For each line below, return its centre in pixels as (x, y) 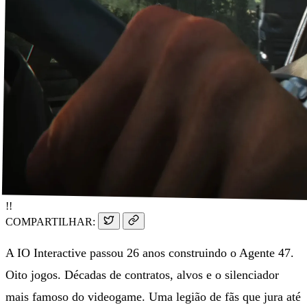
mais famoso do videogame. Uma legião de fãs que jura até (153, 296)
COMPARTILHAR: (50, 221)
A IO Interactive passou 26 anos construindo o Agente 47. (150, 253)
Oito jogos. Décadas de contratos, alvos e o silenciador (142, 274)
